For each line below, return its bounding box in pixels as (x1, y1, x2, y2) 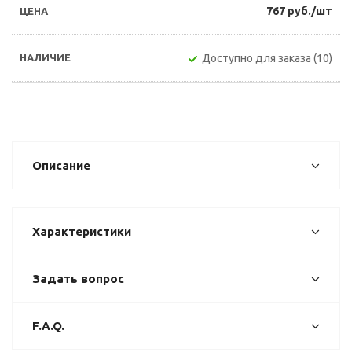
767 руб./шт (266, 5, 332, 17)
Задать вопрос (32, 272, 124, 285)
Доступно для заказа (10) (202, 52, 332, 64)
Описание (32, 159, 90, 172)
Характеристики (32, 225, 131, 238)
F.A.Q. (32, 319, 64, 332)
